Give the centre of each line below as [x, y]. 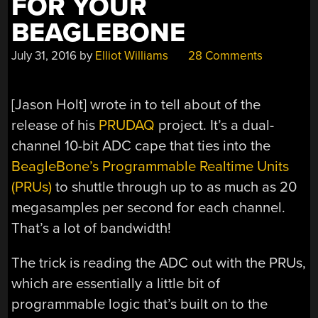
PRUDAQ [127, 125]
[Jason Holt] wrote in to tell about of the [136, 104]
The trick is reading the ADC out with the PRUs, [159, 263]
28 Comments [224, 55]
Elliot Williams [132, 55]
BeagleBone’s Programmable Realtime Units [150, 166]
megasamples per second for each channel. [149, 207]
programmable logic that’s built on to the [140, 305]
